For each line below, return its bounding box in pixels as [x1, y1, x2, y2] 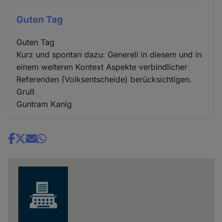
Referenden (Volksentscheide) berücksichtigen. [16, 74, 192, 84]
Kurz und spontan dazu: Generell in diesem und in [16, 49, 202, 59]
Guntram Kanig [16, 99, 72, 109]
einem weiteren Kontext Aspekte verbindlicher [16, 61, 188, 72]
